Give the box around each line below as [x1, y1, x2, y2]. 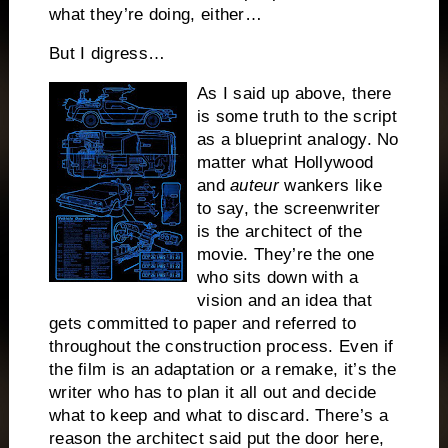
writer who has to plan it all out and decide [48, 383, 377, 403]
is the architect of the [196, 222, 362, 242]
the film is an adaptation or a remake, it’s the [48, 360, 397, 380]
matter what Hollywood [196, 153, 374, 173]
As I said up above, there [196, 84, 392, 104]
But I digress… [48, 44, 166, 64]
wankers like [284, 176, 382, 196]
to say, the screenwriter [196, 199, 381, 219]
